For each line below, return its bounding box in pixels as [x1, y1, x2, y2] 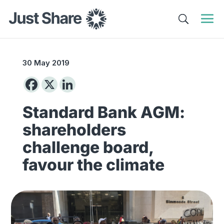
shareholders [22, 120, 126, 139]
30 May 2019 [22, 58, 69, 67]
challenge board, [22, 137, 153, 157]
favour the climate [22, 155, 164, 174]
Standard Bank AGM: [22, 102, 185, 122]
